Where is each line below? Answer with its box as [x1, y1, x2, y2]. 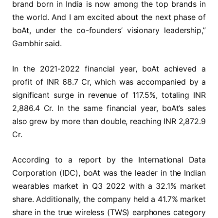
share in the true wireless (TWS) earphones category [12, 207, 206, 217]
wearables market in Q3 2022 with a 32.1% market [12, 181, 206, 191]
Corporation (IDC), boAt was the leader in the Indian [12, 168, 206, 178]
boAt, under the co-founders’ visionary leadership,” [12, 26, 206, 36]
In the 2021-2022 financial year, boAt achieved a [12, 64, 206, 74]
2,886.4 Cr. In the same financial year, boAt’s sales [12, 104, 206, 113]
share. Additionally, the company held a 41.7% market [12, 194, 206, 204]
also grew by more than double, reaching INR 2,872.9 [12, 117, 206, 127]
